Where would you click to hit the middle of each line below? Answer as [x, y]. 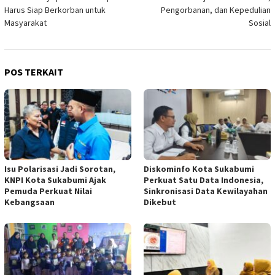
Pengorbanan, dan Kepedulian [216, 10]
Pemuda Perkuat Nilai [48, 191]
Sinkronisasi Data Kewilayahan [206, 191]
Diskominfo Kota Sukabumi [199, 168]
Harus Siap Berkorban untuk [55, 10]
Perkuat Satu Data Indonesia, [203, 180]
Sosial [260, 22]
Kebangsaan [29, 202]
